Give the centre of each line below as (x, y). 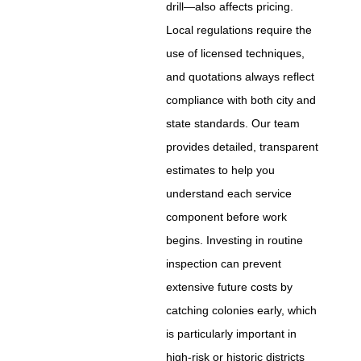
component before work (227, 216)
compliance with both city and (241, 100)
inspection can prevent (224, 263)
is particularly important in (232, 333)
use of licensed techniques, (236, 53)
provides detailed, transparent (243, 146)
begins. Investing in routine (235, 240)
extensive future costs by (230, 286)
